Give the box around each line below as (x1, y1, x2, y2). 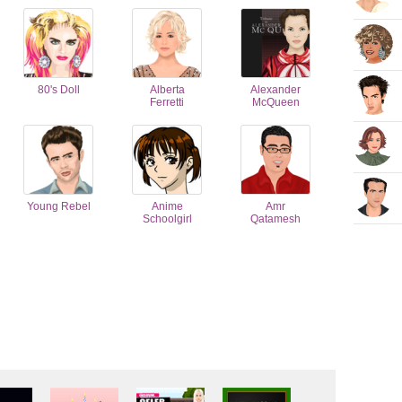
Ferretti (150, 96, 184, 109)
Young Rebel (26, 200, 91, 213)
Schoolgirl (142, 213, 192, 225)
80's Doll (37, 83, 80, 96)
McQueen (251, 96, 300, 109)
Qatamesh (250, 213, 301, 225)
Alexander (250, 83, 301, 96)
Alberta (149, 83, 185, 96)
